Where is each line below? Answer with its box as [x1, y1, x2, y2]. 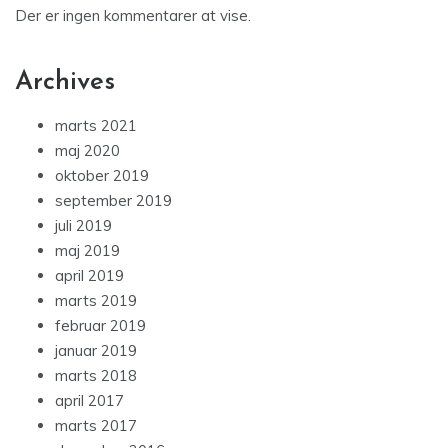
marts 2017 [55, 416, 137, 436]
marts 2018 [55, 366, 137, 386]
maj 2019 [55, 241, 120, 261]
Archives [15, 69, 115, 97]
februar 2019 [55, 316, 146, 336]
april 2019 [55, 266, 124, 286]
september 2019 [55, 191, 172, 211]
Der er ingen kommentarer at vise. [15, 6, 251, 26]
